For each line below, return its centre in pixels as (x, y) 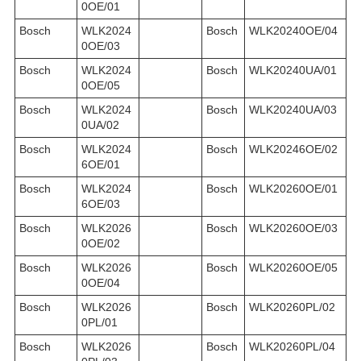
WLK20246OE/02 (293, 149)
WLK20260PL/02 (292, 307)
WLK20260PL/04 (292, 346)
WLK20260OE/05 (293, 267)
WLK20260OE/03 (293, 228)
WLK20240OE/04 (293, 30)
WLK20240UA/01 (293, 70)
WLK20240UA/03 (293, 109)
